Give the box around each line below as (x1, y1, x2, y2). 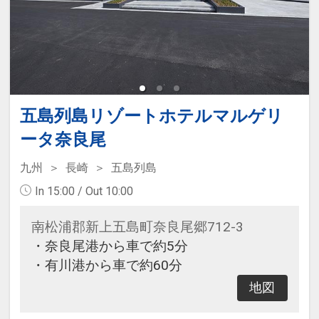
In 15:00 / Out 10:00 (34, 184, 133, 198)
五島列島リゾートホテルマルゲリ (19, 105, 283, 126)
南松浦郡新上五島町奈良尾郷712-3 (31, 218, 244, 235)
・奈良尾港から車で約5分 (31, 237, 188, 254)
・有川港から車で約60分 (31, 256, 182, 273)
